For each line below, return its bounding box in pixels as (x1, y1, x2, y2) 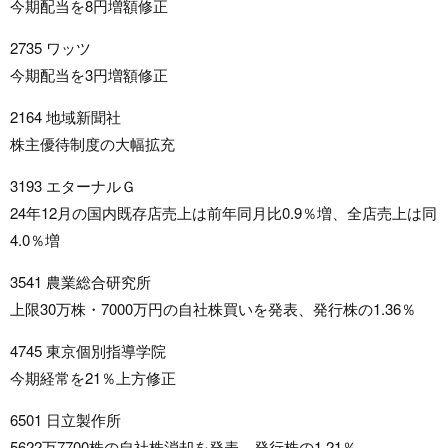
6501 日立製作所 (10, 409, 121, 431)
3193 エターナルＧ (10, 175, 136, 197)
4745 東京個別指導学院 (10, 340, 166, 362)
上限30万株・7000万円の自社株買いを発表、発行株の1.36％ (10, 298, 416, 320)
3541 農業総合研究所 (10, 271, 151, 293)
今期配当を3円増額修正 (10, 64, 168, 86)
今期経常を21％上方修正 (10, 367, 176, 389)
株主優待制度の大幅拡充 (10, 133, 175, 155)
